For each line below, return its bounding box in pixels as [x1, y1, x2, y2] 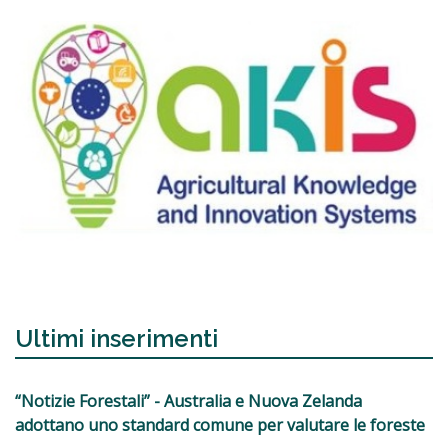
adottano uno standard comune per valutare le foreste [15, 414, 425, 437]
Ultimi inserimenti [15, 324, 218, 354]
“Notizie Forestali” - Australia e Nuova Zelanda [15, 390, 362, 413]
